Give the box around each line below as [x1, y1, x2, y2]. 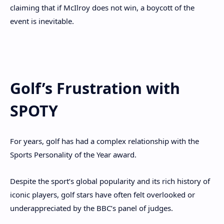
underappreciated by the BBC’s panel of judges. [10, 202, 175, 213]
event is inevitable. [10, 15, 74, 26]
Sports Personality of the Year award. [10, 149, 138, 160]
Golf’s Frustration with [10, 77, 180, 98]
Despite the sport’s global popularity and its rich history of [10, 175, 210, 186]
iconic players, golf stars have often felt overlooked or [10, 189, 195, 199]
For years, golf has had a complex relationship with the [10, 136, 199, 146]
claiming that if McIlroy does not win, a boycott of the [10, 2, 194, 12]
